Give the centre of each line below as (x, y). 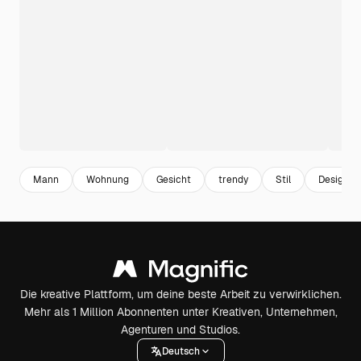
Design (334, 179)
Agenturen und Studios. (180, 330)
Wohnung (108, 179)
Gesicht (174, 179)
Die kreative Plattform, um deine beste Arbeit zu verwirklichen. (180, 294)
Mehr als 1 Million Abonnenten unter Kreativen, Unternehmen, (180, 312)
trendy (233, 179)
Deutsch (180, 351)
